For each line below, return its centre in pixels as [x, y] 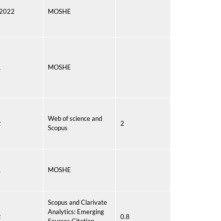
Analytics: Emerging [76, 212]
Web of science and [75, 118]
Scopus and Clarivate [77, 202]
